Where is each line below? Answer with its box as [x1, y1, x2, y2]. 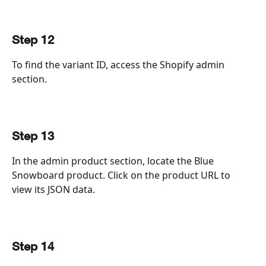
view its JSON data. [12, 182, 95, 196]
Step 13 [12, 131, 54, 142]
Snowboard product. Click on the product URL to [12, 168, 233, 182]
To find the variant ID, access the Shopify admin [12, 58, 227, 71]
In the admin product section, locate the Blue [12, 154, 216, 167]
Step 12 [12, 34, 54, 46]
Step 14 [12, 241, 54, 253]
